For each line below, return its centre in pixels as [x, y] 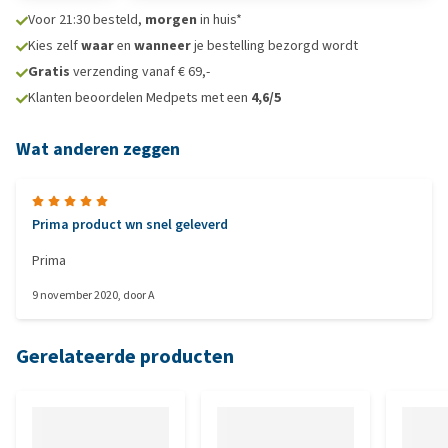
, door [133, 295]
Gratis [49, 71]
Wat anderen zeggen [98, 149]
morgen [171, 19]
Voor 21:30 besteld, [86, 19]
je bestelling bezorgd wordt [274, 45]
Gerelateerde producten [125, 356]
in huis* [219, 19]
